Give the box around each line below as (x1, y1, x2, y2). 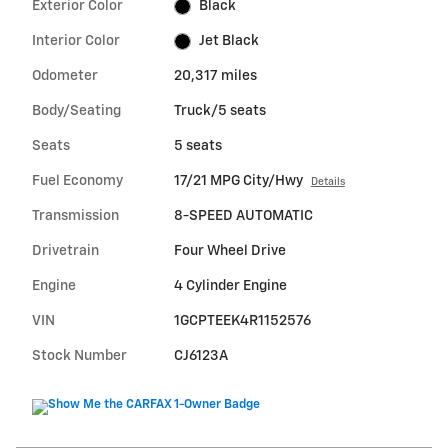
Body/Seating (32, 103, 121, 118)
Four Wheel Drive (173, 243, 286, 258)
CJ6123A (173, 348, 228, 363)
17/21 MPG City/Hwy (173, 173, 303, 188)
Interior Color (32, 33, 120, 48)
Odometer (32, 68, 98, 83)
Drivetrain (32, 243, 99, 258)
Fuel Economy (32, 173, 123, 188)
